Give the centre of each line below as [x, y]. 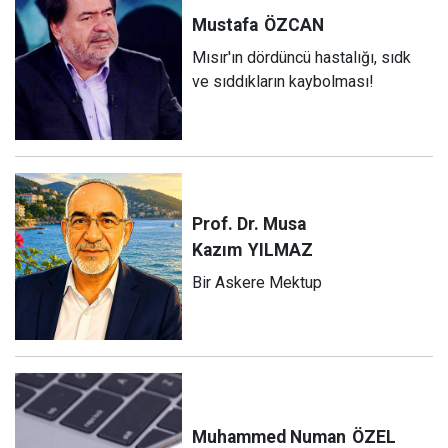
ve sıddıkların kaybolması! [283, 81]
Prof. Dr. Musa [249, 223]
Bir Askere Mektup [257, 282]
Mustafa [225, 24]
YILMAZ [281, 249]
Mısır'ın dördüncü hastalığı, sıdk [302, 57]
